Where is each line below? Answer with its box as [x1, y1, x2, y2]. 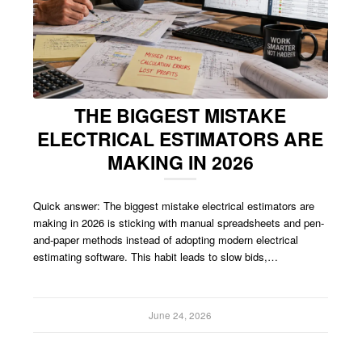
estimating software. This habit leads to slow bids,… [33, 248, 279, 264]
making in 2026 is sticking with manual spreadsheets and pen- [33, 214, 325, 230]
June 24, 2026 [149, 308, 213, 322]
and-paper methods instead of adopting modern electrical [33, 231, 299, 247]
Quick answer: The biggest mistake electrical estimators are [33, 197, 315, 213]
